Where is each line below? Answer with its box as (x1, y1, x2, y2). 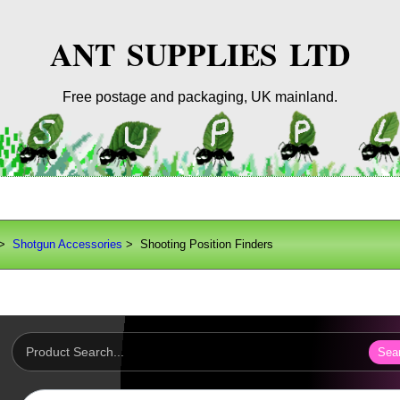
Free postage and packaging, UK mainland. (62, 88, 337, 104)
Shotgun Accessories (12, 237, 123, 252)
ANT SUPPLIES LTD (50, 31, 350, 78)
